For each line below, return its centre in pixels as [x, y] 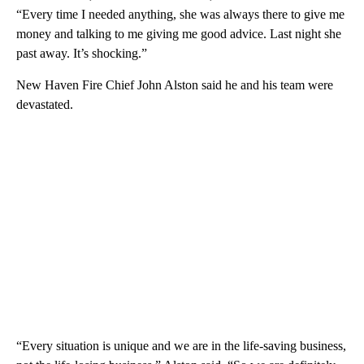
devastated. [45, 104]
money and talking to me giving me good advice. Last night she [179, 33]
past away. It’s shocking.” [82, 53]
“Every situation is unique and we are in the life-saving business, [181, 345]
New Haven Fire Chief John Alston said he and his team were [175, 84]
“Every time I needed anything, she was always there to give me [180, 14]
